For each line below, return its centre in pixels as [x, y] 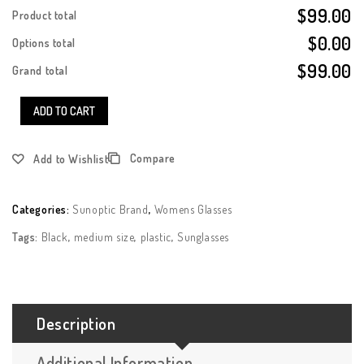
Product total [45, 15]
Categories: [43, 209]
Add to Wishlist [71, 158]
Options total [44, 42]
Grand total [40, 70]
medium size [104, 236]
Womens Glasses [193, 209]
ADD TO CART [64, 110]
